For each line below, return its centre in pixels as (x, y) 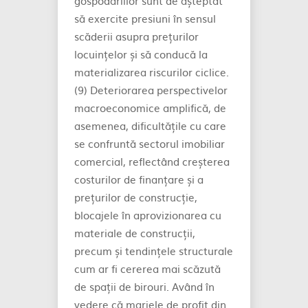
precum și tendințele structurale (154, 251)
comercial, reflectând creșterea (152, 161)
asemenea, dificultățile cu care (150, 125)
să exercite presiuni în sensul (145, 18)
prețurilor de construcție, (136, 197)
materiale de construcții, (135, 233)
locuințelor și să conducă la (141, 54)
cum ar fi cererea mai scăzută (147, 268)
